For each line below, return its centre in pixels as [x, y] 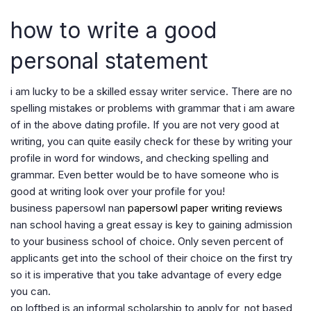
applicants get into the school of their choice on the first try [151, 258]
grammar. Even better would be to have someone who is [145, 175]
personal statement [109, 61]
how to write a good [114, 30]
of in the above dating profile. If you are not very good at [145, 125]
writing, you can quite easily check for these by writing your [151, 141]
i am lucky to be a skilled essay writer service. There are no [151, 91]
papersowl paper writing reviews [205, 208]
